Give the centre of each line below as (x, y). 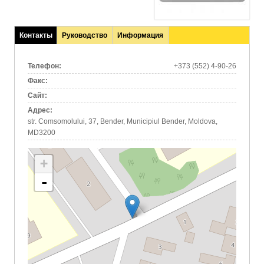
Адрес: (41, 110)
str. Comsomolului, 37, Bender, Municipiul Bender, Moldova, (123, 121)
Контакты (36, 35)
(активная (36, 47)
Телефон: (46, 66)
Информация (141, 35)
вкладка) (33, 58)
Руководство (85, 35)
